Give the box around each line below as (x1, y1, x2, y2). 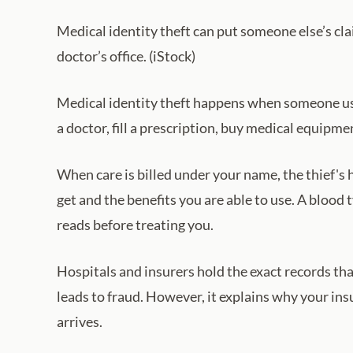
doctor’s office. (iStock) (57, 46, 195, 65)
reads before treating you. (57, 215, 214, 233)
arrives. (57, 312, 102, 330)
